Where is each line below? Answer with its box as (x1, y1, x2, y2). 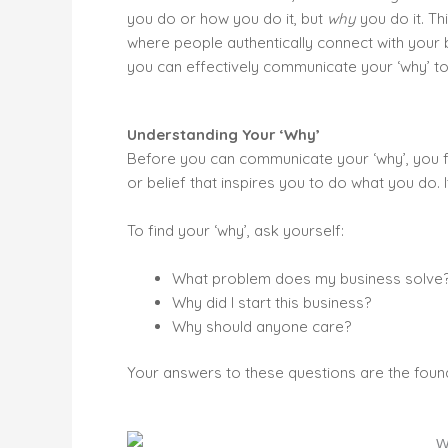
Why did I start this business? (172, 292, 371, 312)
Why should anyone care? (172, 316, 351, 336)
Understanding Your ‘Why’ (127, 124, 320, 144)
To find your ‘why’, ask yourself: (127, 220, 344, 240)
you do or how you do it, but (127, 8, 327, 28)
